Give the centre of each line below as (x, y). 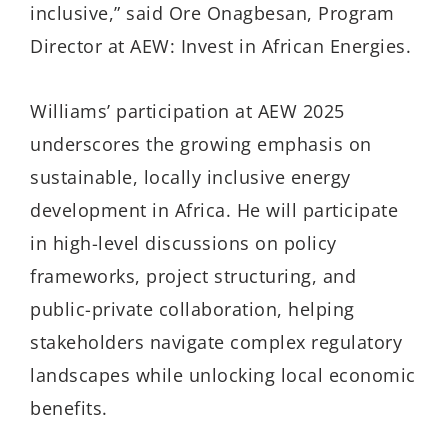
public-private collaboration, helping (192, 308)
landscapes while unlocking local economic (223, 374)
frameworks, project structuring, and (193, 275)
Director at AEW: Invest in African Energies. (220, 46)
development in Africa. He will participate (214, 209)
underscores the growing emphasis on (201, 143)
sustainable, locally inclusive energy (190, 176)
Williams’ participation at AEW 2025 (187, 110)
